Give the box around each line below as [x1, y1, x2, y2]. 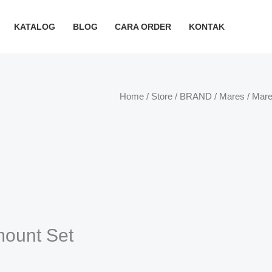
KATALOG [13, 22, 55, 32]
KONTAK [189, 22, 225, 32]
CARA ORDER [115, 22, 172, 32]
